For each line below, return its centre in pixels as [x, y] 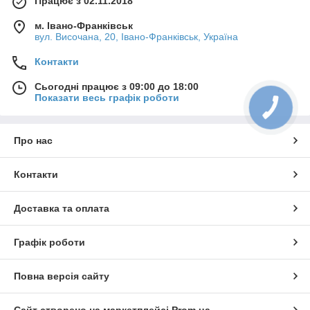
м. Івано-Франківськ [84, 25]
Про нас [33, 140]
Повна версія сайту [62, 276]
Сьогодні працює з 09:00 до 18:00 [117, 86]
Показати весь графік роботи [107, 97]
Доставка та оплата [62, 208]
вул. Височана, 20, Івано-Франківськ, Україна [136, 36]
